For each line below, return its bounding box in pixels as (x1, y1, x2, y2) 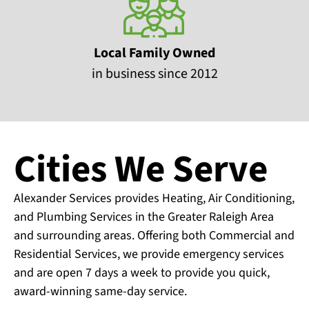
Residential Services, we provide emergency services (14, 245, 284, 263)
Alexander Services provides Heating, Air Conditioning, (14, 189, 295, 207)
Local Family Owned (94, 43, 215, 63)
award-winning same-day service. (14, 282, 187, 300)
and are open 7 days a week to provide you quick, (14, 263, 270, 281)
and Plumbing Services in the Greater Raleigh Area (14, 208, 274, 226)
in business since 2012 (91, 63, 218, 83)
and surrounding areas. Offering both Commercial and (14, 226, 295, 244)
